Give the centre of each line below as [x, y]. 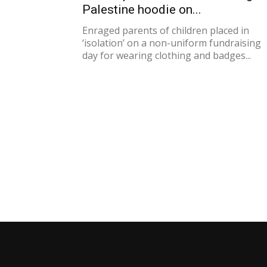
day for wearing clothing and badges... [167, 55]
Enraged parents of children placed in [166, 30]
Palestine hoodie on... [142, 10]
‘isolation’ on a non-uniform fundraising [172, 43]
